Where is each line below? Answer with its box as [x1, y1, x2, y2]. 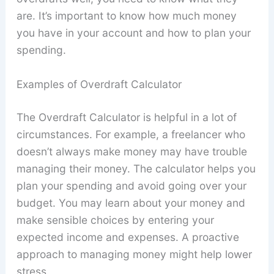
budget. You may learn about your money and [16, 196, 245, 209]
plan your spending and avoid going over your [16, 179, 246, 192]
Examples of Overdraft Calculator [16, 77, 182, 91]
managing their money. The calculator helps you [16, 161, 256, 175]
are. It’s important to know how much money [16, 9, 237, 23]
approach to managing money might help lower [16, 247, 252, 261]
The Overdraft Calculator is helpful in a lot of [16, 110, 237, 124]
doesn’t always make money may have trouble [16, 144, 247, 158]
